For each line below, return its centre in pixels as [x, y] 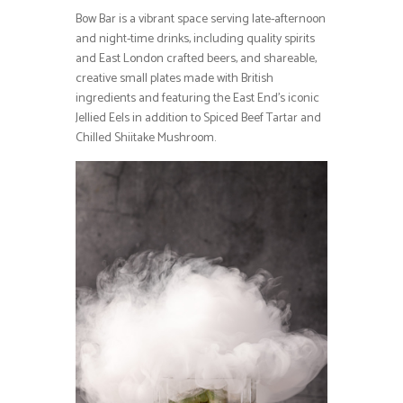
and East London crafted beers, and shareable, [196, 58]
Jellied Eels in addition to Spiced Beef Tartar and [198, 118]
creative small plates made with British [175, 78]
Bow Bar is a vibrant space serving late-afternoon [201, 19]
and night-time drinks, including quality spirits [195, 39]
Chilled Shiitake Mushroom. [146, 138]
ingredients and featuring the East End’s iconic [197, 98]
